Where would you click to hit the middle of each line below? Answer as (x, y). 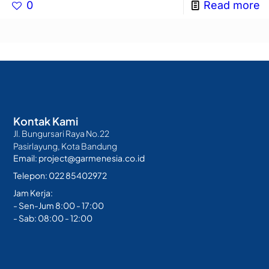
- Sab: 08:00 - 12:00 (53, 218)
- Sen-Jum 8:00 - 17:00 (59, 205)
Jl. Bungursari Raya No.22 (62, 133)
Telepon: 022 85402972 (60, 175)
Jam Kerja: (33, 192)
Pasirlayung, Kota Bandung (65, 146)
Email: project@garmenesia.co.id (79, 158)
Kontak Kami (46, 121)
